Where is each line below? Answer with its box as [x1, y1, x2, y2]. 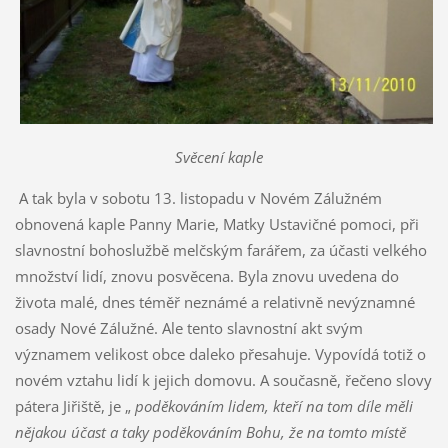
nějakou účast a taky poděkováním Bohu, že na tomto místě [14, 421, 406, 442]
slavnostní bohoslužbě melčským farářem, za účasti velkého [14, 239, 427, 260]
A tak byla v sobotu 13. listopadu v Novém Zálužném [14, 187, 382, 208]
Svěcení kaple [14, 146, 263, 167]
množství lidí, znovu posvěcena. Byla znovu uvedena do [14, 265, 399, 286]
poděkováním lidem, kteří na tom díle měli [130, 395, 413, 416]
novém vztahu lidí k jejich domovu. [14, 369, 256, 390]
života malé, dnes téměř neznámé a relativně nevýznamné [14, 291, 415, 312]
